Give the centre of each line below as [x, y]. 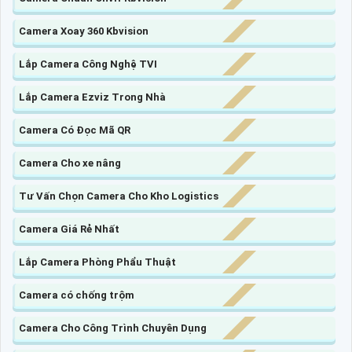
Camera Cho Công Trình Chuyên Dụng [113, 328]
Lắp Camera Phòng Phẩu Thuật [97, 262]
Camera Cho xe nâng [70, 163]
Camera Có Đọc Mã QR [75, 130]
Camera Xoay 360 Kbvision [84, 31]
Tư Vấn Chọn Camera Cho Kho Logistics [119, 196]
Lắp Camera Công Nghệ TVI [88, 64]
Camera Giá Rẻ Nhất [69, 229]
